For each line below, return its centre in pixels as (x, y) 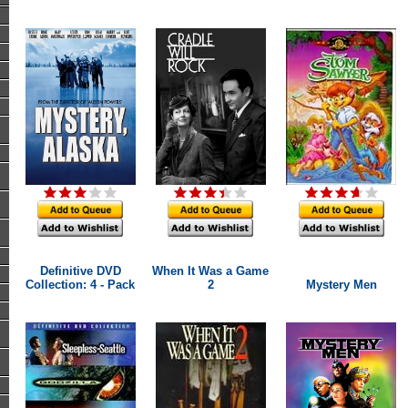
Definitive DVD (80, 271)
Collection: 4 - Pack (80, 285)
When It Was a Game (210, 271)
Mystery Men (341, 285)
